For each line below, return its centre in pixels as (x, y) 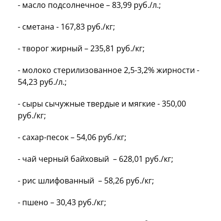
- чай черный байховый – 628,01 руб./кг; (95, 159)
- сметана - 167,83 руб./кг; (66, 26)
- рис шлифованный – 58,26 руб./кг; (86, 180)
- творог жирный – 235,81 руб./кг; (81, 48)
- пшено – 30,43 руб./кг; (62, 202)
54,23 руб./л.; (42, 82)
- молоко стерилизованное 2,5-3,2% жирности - (109, 70)
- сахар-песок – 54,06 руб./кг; (72, 137)
